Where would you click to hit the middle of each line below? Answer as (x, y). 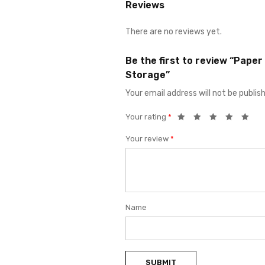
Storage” (148, 75)
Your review (148, 139)
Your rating (147, 117)
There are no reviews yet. (174, 32)
